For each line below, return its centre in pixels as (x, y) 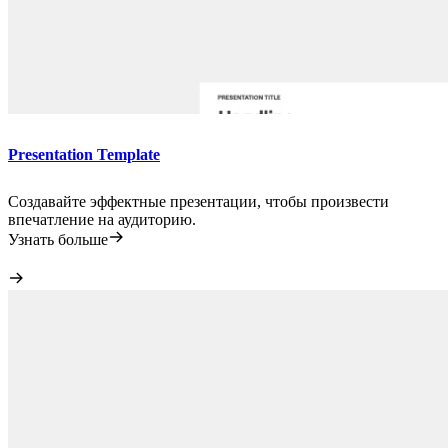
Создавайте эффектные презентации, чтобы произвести (198, 201)
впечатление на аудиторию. (102, 219)
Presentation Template (84, 155)
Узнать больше (58, 239)
